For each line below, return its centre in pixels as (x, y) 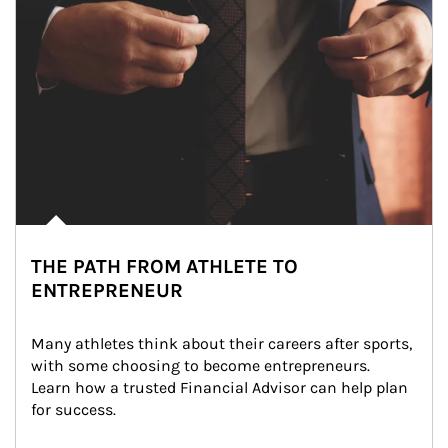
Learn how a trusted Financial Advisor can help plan (221, 387)
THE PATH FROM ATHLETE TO (164, 266)
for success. (73, 409)
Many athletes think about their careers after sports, (223, 343)
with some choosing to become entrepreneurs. (202, 365)
